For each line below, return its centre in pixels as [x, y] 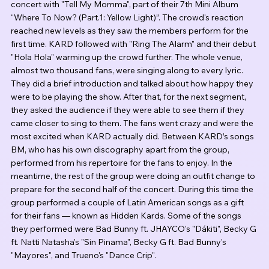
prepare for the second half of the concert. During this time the [133, 189]
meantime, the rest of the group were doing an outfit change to [134, 176]
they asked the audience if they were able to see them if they [128, 110]
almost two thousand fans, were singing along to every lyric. [128, 71]
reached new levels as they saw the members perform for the [131, 31]
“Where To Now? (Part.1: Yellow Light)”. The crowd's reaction [128, 18]
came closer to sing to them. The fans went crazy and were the [133, 123]
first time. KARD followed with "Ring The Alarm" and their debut [134, 44]
